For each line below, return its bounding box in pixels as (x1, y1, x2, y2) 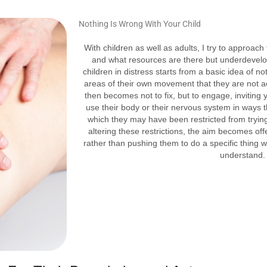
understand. (220, 150, 265, 160)
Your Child (163, 19, 201, 29)
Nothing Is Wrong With (79, 19, 163, 29)
